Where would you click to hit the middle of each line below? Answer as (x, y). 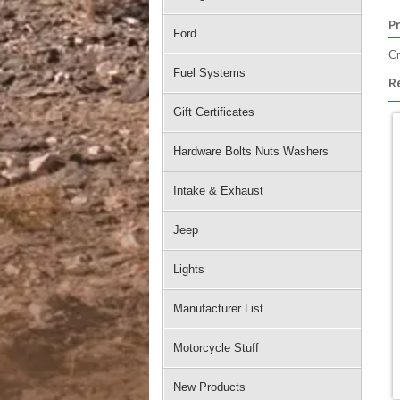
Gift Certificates (214, 112)
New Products (209, 387)
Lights (189, 269)
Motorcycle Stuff (216, 348)
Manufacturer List (218, 308)
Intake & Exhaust (218, 191)
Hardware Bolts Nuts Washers (251, 151)
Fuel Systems (209, 73)
